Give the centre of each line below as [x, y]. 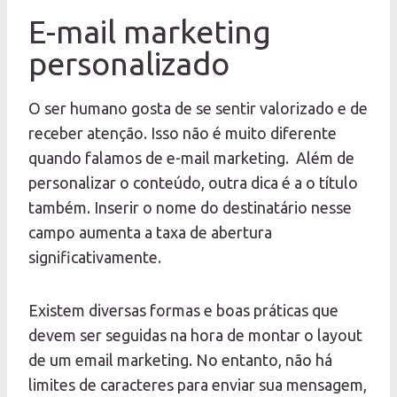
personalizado [129, 64]
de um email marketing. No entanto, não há [180, 360]
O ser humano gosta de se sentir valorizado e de [198, 109]
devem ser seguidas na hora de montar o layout [195, 335]
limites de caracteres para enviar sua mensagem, [198, 385]
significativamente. [95, 257]
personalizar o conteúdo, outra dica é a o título [193, 183]
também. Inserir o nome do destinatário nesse [190, 208]
